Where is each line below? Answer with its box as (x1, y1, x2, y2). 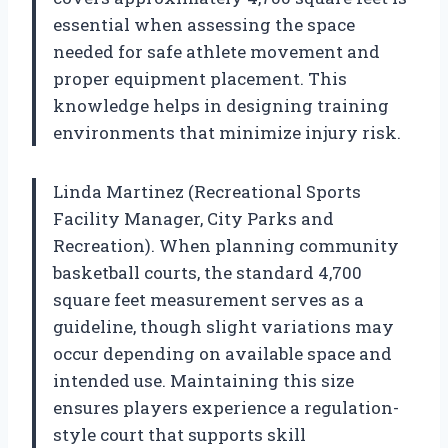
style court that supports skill (53, 422, 306, 446)
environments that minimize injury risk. (53, 120, 401, 144)
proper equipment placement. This (53, 66, 347, 90)
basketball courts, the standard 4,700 (53, 260, 362, 284)
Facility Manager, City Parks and (53, 206, 334, 230)
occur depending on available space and (53, 341, 392, 365)
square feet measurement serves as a (53, 287, 364, 311)
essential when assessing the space (53, 12, 355, 36)
